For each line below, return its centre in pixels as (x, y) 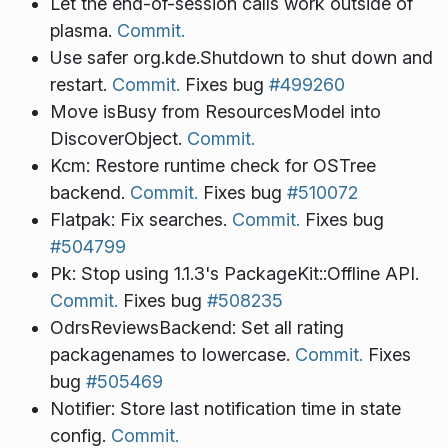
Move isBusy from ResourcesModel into (215, 112)
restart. (80, 85)
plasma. (83, 31)
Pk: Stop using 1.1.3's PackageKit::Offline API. (234, 274)
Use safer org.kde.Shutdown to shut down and (241, 58)
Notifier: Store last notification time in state (225, 409)
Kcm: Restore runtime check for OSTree (212, 166)
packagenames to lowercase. (172, 355)
